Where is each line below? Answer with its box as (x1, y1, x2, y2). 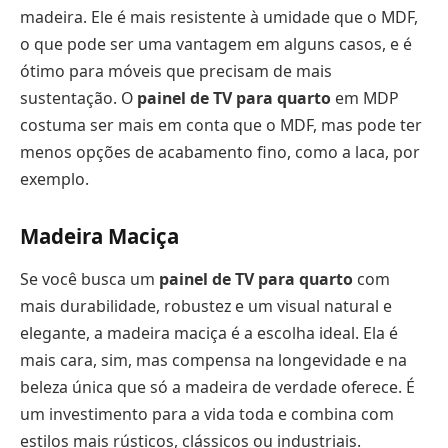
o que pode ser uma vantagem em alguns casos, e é (20, 32, 412, 55)
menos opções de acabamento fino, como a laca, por (20, 140, 420, 163)
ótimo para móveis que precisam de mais (20, 59, 332, 82)
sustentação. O (20, 86, 137, 109)
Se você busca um (20, 267, 159, 290)
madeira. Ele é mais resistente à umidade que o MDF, (20, 5, 418, 28)
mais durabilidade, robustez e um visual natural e (20, 294, 392, 317)
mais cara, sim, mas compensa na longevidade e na (20, 348, 407, 371)
